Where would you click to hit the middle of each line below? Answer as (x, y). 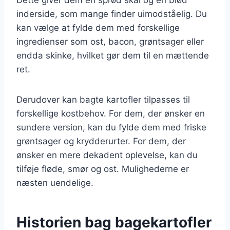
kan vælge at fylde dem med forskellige (98, 27)
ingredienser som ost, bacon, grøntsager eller (110, 41)
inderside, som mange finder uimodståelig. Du (112, 14)
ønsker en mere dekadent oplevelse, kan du (107, 155)
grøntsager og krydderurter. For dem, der (101, 141)
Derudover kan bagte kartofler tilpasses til (103, 99)
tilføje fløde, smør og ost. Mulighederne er (103, 169)
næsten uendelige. (55, 183)
